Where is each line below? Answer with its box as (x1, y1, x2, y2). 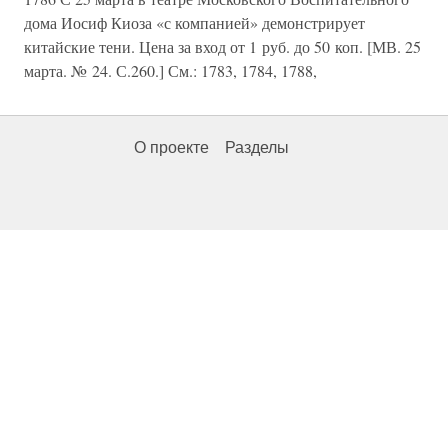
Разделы (225, 139, 289, 157)
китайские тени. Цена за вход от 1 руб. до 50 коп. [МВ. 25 (24, 36, 421, 58)
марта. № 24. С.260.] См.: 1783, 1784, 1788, (24, 60, 317, 82)
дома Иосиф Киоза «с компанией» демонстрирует (24, 12, 365, 34)
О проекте (134, 139, 209, 157)
